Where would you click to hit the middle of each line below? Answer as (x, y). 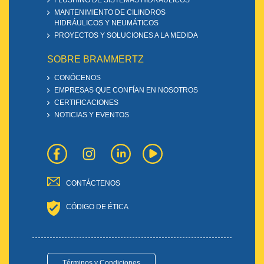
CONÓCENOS (77, 78)
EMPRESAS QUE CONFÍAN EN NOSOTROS (126, 90)
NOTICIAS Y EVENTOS (92, 115)
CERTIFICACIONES (86, 103)
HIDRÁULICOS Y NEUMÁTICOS (106, 23)
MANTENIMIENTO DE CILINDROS (110, 13)
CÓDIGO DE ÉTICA (96, 207)
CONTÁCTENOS (92, 184)
